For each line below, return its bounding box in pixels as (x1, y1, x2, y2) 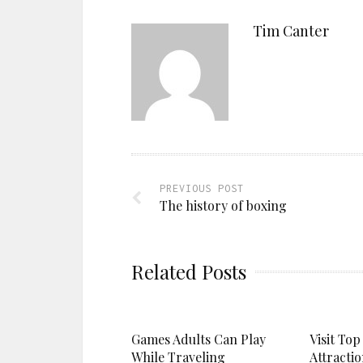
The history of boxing (160, 196, 287, 214)
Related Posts (131, 258, 246, 284)
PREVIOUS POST (160, 181, 244, 194)
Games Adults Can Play (131, 330, 266, 348)
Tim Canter (253, 20, 329, 41)
